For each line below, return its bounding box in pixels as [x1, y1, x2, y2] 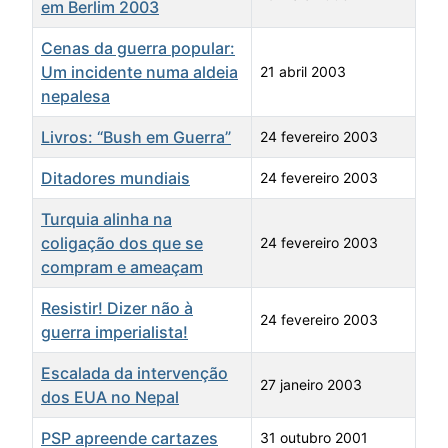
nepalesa [41, 86, 110, 107]
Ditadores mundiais [41, 168, 190, 189]
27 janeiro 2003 [260, 376, 362, 394]
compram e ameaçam [41, 257, 203, 278]
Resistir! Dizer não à [41, 298, 193, 319]
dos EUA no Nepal [41, 387, 179, 408]
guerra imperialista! [41, 322, 188, 343]
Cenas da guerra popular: [41, 38, 235, 59]
